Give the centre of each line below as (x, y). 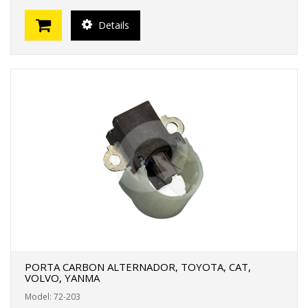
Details (112, 25)
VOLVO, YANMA (62, 278)
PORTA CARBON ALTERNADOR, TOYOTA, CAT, (138, 267)
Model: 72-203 (53, 297)
